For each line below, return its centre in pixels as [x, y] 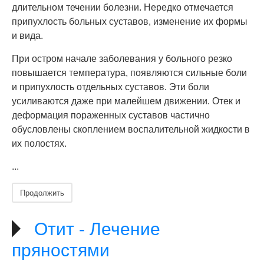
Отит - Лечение [97, 229]
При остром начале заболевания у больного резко [122, 59]
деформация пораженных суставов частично [111, 115]
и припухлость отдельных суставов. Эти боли [110, 87]
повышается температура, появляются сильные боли [129, 73]
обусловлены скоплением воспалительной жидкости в [131, 129]
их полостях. [39, 143]
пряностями [61, 250]
